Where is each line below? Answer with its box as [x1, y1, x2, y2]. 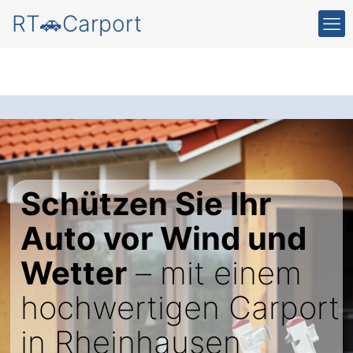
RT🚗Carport [12, 10, 142, 37]
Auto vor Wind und [20, 219, 307, 258]
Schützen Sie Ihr [20, 184, 271, 223]
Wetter [20, 254, 127, 292]
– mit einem [127, 254, 302, 292]
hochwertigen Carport [20, 288, 340, 327]
